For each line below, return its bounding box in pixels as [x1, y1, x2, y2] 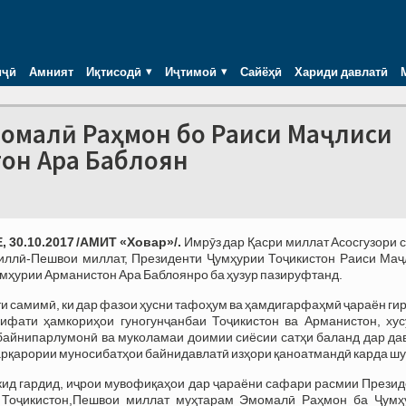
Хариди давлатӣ [295, 62, 388, 81]
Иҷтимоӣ [165, 62, 217, 81]
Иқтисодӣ [86, 62, 141, 81]
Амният [29, 62, 73, 81]
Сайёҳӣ [240, 62, 282, 81]
